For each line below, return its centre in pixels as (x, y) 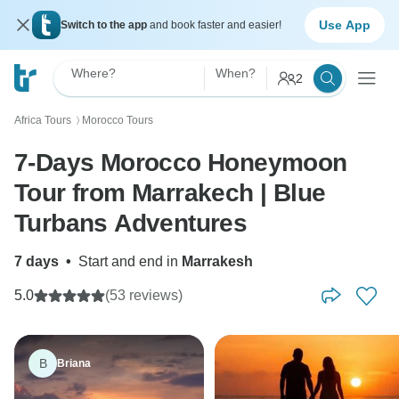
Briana (74, 363)
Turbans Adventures (131, 223)
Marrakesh (217, 261)
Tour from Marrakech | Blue (170, 193)
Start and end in (130, 261)
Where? (94, 73)
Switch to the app (105, 25)
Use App (345, 24)
